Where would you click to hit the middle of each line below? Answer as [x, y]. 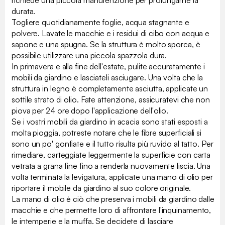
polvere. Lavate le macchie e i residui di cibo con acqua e [111, 33]
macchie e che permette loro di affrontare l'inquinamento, [111, 210]
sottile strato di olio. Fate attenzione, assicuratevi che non [111, 100]
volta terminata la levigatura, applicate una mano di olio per [112, 177]
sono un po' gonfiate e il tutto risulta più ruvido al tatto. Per [113, 144]
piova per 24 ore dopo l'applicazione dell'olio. [90, 111]
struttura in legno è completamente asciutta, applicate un [110, 89]
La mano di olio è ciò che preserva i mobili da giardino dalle [113, 199]
